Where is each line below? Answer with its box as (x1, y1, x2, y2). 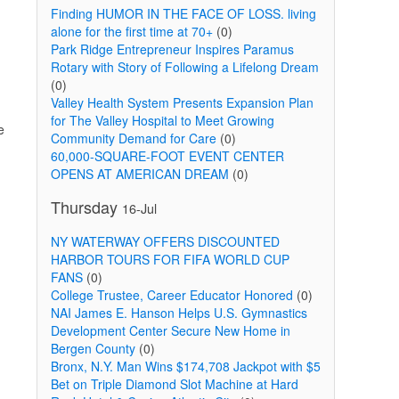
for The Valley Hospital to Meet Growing (50, 111, 274, 129)
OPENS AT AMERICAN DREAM (50, 165, 229, 183)
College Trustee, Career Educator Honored (50, 286, 293, 304)
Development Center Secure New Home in (50, 322, 290, 339)
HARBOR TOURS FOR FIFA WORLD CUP (50, 250, 289, 268)
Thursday (50, 195, 122, 218)
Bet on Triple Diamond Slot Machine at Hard (50, 375, 298, 393)
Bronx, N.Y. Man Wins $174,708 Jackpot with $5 (50, 357, 321, 375)
